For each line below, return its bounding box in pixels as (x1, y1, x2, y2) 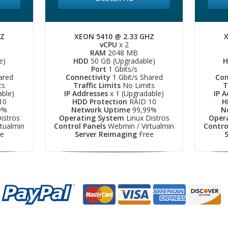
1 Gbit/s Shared (110, 72, 163, 82)
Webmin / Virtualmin (106, 121, 174, 131)
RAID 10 (127, 97, 156, 106)
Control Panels (54, 121, 106, 131)
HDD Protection (72, 97, 127, 106)
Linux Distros (124, 113, 169, 123)
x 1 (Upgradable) (108, 89, 164, 98)
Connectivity (65, 72, 110, 82)
